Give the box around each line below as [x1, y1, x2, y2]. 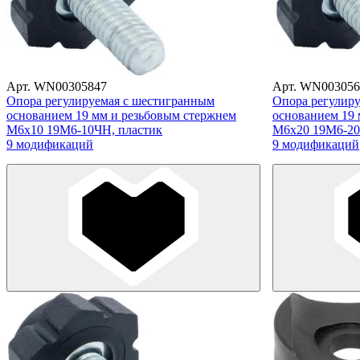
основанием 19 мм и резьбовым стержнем [6, 108, 236, 122]
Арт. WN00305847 [6, 79, 107, 93]
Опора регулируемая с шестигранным [6, 93, 215, 108]
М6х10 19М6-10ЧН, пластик [6, 122, 162, 137]
